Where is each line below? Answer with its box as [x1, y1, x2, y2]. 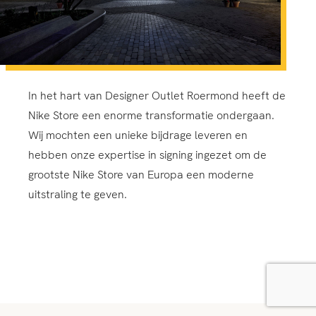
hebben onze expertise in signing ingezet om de [28, 147, 267, 162]
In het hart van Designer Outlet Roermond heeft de [28, 87, 286, 103]
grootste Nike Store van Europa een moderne [28, 166, 254, 182]
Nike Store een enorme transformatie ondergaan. [28, 107, 274, 123]
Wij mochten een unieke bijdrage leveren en [28, 127, 248, 142]
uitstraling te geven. [28, 186, 127, 202]
